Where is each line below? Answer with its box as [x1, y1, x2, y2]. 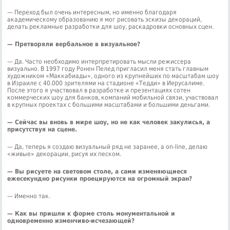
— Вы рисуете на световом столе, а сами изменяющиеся [7, 167, 187, 175]
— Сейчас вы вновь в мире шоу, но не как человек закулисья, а [7, 118, 210, 126]
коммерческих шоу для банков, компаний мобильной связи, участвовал [7, 93, 219, 101]
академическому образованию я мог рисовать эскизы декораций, [7, 15, 202, 23]
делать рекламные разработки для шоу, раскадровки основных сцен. [7, 23, 214, 30]
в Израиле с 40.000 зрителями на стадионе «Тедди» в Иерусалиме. [7, 79, 205, 87]
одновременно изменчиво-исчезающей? [7, 217, 135, 224]
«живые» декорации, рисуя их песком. [7, 150, 122, 158]
